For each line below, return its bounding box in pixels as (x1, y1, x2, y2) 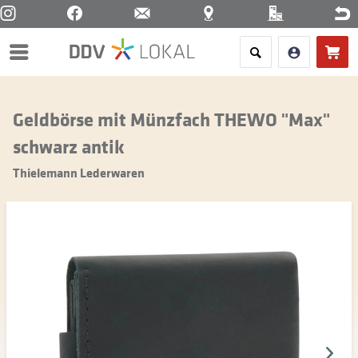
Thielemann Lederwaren (13, 164, 145, 181)
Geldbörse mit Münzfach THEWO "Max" (13, 105, 330, 132)
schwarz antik (13, 133, 125, 159)
